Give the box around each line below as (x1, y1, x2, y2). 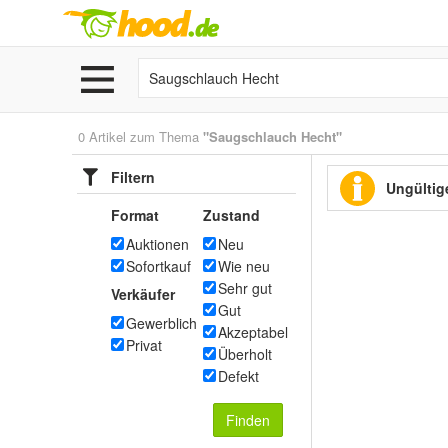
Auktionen (126, 234, 189, 254)
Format (111, 205, 159, 225)
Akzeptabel (218, 322, 288, 342)
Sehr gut (218, 278, 272, 298)
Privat (126, 335, 162, 355)
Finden (226, 410, 270, 430)
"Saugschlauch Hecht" (203, 127, 342, 146)
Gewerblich (126, 313, 197, 333)
